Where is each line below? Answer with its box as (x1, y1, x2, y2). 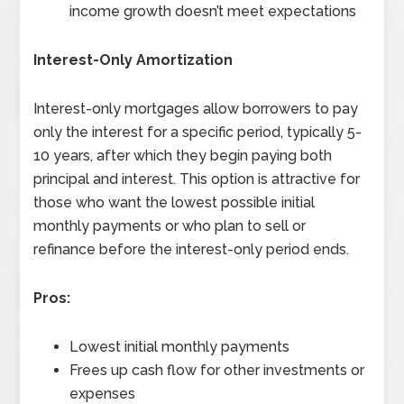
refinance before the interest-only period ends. (33, 241, 350, 259)
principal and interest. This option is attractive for (33, 170, 361, 188)
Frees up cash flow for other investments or (69, 362, 365, 380)
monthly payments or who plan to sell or (33, 217, 307, 235)
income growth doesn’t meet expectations (69, 3, 357, 21)
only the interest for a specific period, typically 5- (33, 124, 363, 142)
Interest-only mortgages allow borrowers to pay (33, 100, 359, 118)
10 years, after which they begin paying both (33, 147, 333, 165)
